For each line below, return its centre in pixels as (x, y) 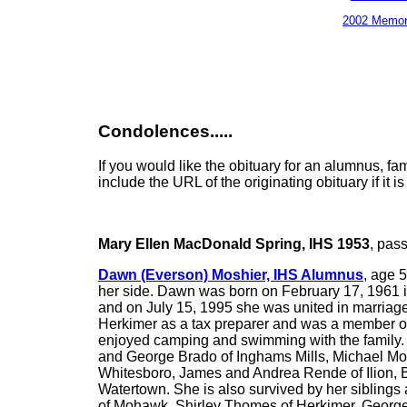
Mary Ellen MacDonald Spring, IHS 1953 (234, 244)
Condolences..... (165, 131)
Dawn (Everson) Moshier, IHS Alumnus (231, 275)
